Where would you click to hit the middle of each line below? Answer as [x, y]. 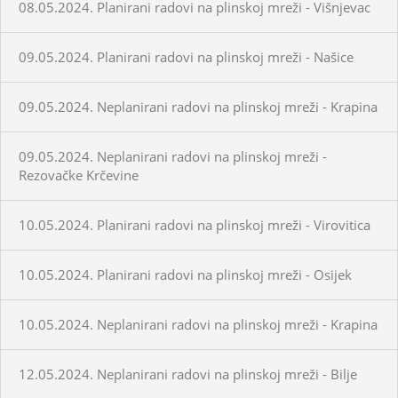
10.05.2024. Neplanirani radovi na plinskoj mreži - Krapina [198, 324]
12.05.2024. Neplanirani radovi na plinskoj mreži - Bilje [188, 374]
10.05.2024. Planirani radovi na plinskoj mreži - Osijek [185, 274]
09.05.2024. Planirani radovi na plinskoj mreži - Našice [186, 56]
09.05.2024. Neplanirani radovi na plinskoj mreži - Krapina [198, 106]
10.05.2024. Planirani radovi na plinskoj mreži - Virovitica [195, 224]
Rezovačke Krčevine [79, 175]
